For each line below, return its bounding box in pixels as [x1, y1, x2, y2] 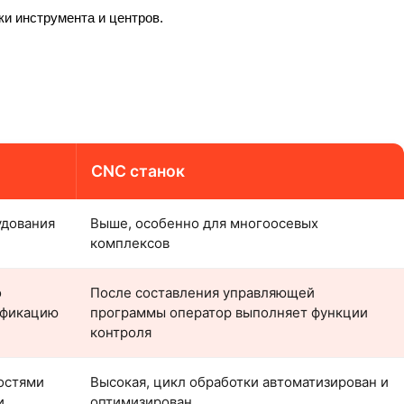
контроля [90, 324, 151, 341]
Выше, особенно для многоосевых [90, 215, 318, 232]
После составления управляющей [90, 284, 315, 301]
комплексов [90, 234, 170, 252]
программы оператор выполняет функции [90, 304, 368, 321]
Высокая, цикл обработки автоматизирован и [90, 373, 389, 390]
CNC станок [91, 161, 185, 180]
